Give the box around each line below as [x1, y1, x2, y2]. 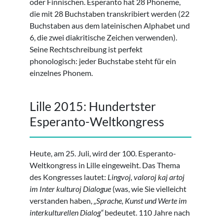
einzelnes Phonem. [30, 68, 93, 78]
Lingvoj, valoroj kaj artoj [108, 172, 184, 182]
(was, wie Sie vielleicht [111, 184, 186, 194]
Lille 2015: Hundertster [30, 99, 156, 114]
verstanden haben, [30, 196, 92, 206]
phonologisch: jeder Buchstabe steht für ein [30, 56, 176, 66]
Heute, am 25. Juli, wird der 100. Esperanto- [30, 148, 176, 158]
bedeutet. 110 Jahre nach [105, 208, 190, 218]
